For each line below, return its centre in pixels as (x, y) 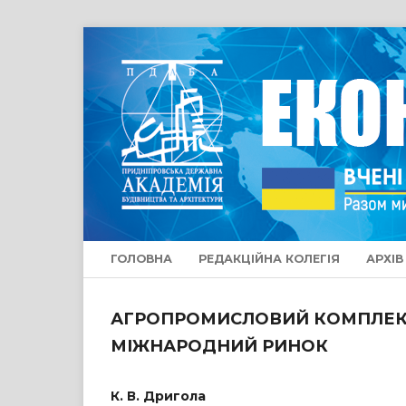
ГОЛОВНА (141, 259)
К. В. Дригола (158, 396)
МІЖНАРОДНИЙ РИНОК (219, 346)
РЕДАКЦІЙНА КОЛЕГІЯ (269, 259)
